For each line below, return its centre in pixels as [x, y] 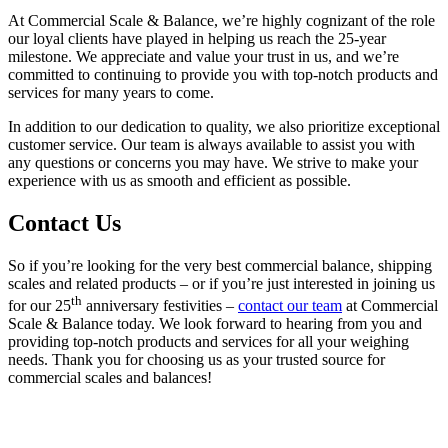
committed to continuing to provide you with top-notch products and [223, 75]
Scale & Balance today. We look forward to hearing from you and [215, 324]
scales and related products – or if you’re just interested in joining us [221, 284]
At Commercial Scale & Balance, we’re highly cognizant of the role [221, 21]
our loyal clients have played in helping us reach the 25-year [197, 39]
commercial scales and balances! [110, 378]
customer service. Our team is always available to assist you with [211, 145]
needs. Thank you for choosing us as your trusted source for [196, 360]
